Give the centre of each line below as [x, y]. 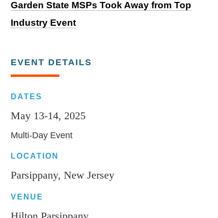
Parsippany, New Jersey [63, 175]
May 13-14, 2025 [48, 115]
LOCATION [35, 156]
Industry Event [44, 23]
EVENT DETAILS [52, 62]
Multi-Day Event [42, 135]
